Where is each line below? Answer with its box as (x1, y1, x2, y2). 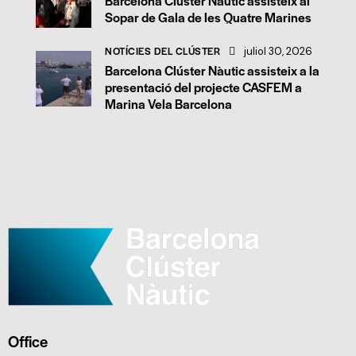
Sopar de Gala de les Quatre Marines (105, 8, 311, 26)
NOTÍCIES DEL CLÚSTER (105, 44, 220, 58)
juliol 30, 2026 (243, 44, 312, 58)
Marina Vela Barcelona (105, 95, 232, 113)
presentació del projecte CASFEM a (105, 78, 302, 96)
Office (8, 330, 48, 352)
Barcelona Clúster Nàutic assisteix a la (105, 61, 319, 79)
